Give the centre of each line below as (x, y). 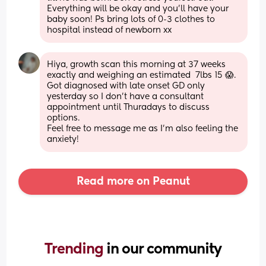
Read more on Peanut (133, 181)
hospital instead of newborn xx (110, 30)
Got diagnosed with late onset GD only (126, 86)
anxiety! (63, 139)
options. (64, 118)
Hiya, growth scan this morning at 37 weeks (137, 64)
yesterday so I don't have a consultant (126, 96)
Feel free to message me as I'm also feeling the (143, 129)
